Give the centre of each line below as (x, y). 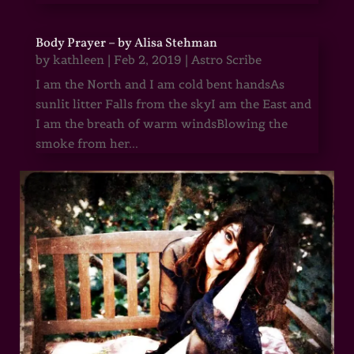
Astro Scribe (226, 59)
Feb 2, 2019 (147, 59)
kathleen (78, 59)
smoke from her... (87, 143)
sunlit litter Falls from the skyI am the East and (173, 104)
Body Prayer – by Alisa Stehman (126, 43)
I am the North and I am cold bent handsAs (160, 84)
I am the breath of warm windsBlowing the (161, 123)
